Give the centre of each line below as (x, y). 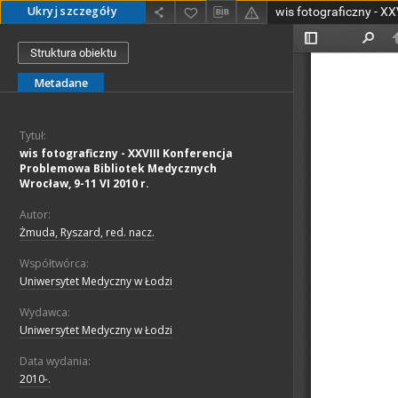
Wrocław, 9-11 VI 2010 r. (84, 184)
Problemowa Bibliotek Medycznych (118, 169)
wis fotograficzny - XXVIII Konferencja (126, 154)
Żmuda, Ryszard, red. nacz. (87, 233)
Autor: (35, 215)
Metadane (61, 84)
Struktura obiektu (73, 53)
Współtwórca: (54, 264)
